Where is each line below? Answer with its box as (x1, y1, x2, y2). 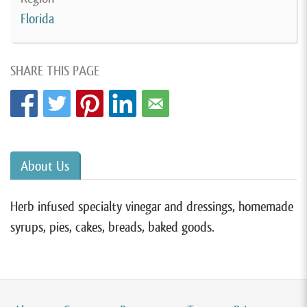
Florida (21, 10, 54, 27)
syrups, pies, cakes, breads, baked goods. (10, 219, 214, 236)
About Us (21, 158, 69, 175)
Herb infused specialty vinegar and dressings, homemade (10, 198, 293, 215)
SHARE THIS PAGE (10, 62, 99, 79)
